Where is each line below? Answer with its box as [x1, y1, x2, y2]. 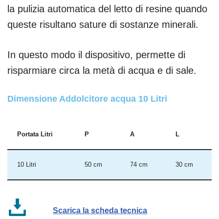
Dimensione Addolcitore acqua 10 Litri [7, 93, 167, 104]
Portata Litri [17, 131, 53, 138]
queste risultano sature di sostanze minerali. [7, 19, 198, 30]
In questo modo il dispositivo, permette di [7, 49, 185, 60]
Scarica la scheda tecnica [53, 206, 148, 215]
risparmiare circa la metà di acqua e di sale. [7, 65, 197, 76]
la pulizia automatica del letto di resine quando [7, 3, 207, 14]
